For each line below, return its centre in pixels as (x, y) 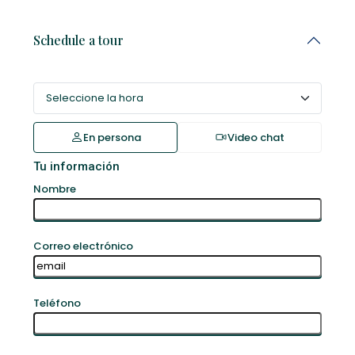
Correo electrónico (83, 246)
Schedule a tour (78, 40)
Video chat (256, 137)
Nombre (55, 189)
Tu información (76, 166)
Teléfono (57, 303)
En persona (112, 137)
